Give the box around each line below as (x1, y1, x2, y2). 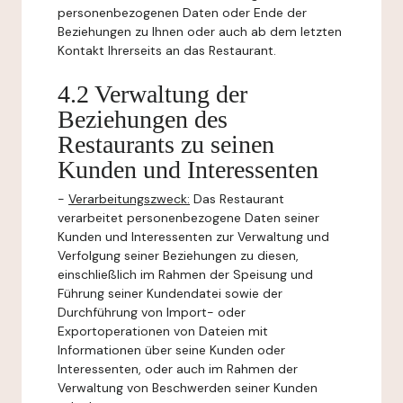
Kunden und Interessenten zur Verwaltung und (58, 228, 329, 245)
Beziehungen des (58, 105, 228, 133)
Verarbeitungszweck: (68, 191, 190, 207)
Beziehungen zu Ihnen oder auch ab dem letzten (58, 23, 342, 40)
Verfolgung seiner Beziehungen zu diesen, (58, 247, 299, 264)
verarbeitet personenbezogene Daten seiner (58, 210, 319, 226)
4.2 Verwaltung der (58, 80, 247, 108)
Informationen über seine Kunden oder (58, 342, 285, 358)
